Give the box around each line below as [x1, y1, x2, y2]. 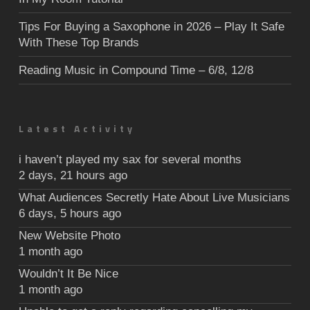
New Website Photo [18, 229, 120, 243]
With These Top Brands [18, 36, 139, 50]
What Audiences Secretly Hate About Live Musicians [18, 191, 290, 205]
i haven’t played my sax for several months [18, 153, 241, 167]
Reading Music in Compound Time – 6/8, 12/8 [18, 64, 253, 77]
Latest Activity [18, 121, 136, 136]
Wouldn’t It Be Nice [18, 267, 118, 281]
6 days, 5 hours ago [18, 207, 121, 221]
